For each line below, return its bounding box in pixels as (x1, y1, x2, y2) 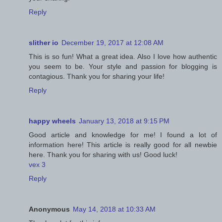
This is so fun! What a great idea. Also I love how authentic (29, 52, 217, 60)
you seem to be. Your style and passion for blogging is (29, 62, 217, 70)
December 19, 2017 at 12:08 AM (61, 38, 164, 47)
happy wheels (29, 116, 76, 125)
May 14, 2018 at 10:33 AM (73, 205, 156, 213)
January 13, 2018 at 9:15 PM (79, 116, 169, 125)
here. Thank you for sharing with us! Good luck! (29, 150, 177, 159)
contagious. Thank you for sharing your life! (29, 72, 165, 80)
